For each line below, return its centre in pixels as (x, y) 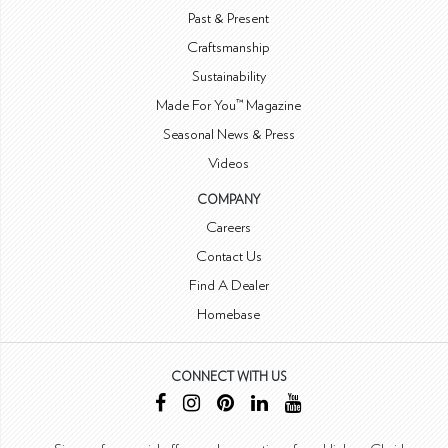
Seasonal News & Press (228, 134)
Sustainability (228, 76)
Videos (229, 163)
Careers (229, 227)
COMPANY (229, 200)
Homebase (229, 314)
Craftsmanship (229, 47)
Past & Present (229, 18)
